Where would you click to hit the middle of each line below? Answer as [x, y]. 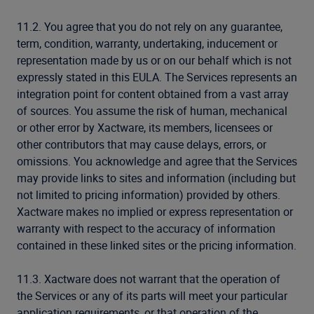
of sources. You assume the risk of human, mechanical [152, 111]
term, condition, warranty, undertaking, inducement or [147, 43]
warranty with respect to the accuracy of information [146, 228]
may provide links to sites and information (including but [156, 178]
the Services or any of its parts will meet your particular [152, 296]
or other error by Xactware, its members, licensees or [145, 128]
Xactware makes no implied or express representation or [155, 212]
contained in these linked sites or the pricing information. [157, 245]
